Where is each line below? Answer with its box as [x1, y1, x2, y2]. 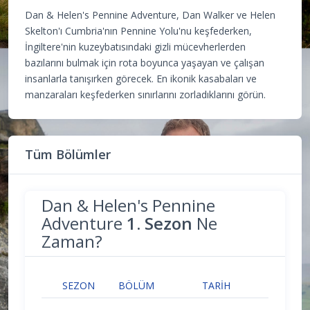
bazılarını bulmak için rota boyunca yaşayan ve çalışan [25, 55, 264, 69]
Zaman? [42, 229, 102, 253]
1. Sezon [127, 211, 192, 235]
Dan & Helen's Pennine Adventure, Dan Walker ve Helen [25, 8, 275, 21]
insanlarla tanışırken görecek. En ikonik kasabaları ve [25, 71, 257, 85]
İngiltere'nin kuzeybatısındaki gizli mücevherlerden [25, 39, 246, 53]
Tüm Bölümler [25, 145, 111, 163]
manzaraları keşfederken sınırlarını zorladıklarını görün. [25, 87, 266, 101]
